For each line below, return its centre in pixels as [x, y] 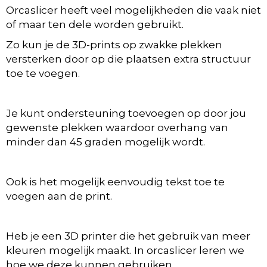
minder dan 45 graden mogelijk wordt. [105, 142]
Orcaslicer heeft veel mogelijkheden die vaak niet [133, 10]
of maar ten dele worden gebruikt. [95, 24]
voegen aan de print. [59, 196]
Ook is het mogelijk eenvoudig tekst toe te [115, 181]
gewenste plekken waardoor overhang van [117, 127]
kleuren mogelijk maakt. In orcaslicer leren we [125, 250]
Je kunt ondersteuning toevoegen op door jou [126, 113]
